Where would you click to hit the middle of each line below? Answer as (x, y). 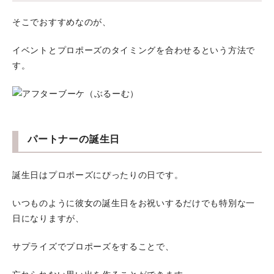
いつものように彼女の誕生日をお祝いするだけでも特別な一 (134, 203)
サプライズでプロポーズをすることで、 (93, 247)
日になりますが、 (48, 219)
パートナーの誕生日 (74, 139)
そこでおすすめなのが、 (62, 22)
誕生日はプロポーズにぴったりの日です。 (98, 175)
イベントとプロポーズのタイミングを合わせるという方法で (134, 50)
